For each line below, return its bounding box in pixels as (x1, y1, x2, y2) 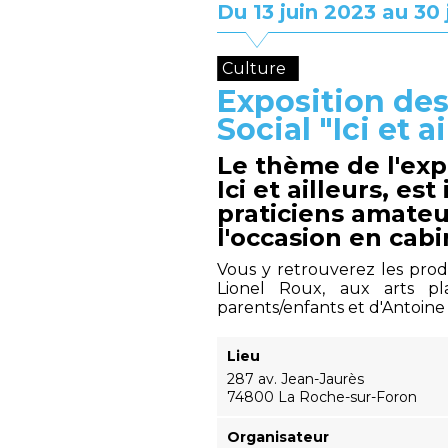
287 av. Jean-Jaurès (227, 370, 364, 388)
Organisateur (227, 428, 329, 446)
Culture (222, 59, 286, 78)
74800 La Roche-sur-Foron (227, 388, 417, 406)
